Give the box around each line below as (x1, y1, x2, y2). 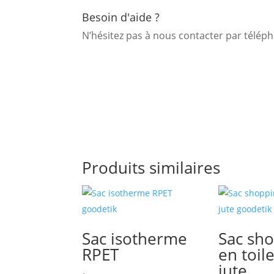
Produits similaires (82, 157, 221, 179)
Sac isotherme (82, 228, 188, 250)
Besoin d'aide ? (82, 10, 160, 25)
